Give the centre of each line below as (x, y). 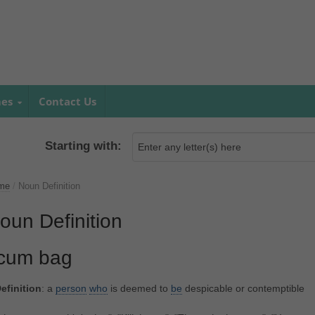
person (71, 289)
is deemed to (139, 289)
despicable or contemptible (243, 289)
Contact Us (67, 101)
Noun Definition (49, 186)
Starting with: (84, 146)
